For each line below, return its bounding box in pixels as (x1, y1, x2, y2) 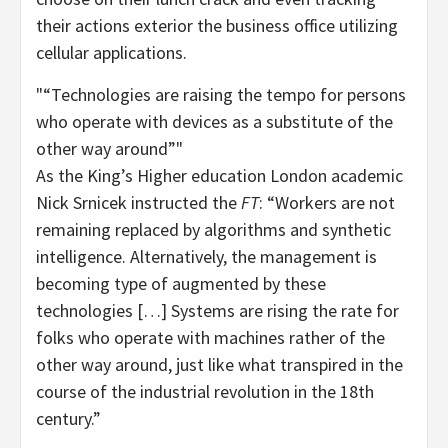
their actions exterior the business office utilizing (36, 13, 398, 37)
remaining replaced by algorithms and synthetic (36, 217, 391, 241)
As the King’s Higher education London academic (36, 163, 403, 187)
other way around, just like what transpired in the (36, 352, 403, 376)
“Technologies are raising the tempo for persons (43, 82, 406, 106)
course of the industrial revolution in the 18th (36, 379, 374, 403)
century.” (36, 406, 101, 430)
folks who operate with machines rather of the (36, 325, 385, 349)
